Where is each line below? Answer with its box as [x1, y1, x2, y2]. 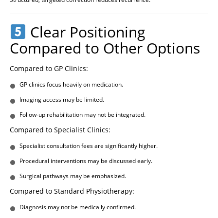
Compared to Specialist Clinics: [10, 125, 110, 135]
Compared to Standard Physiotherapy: [10, 186, 134, 196]
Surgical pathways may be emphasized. [19, 172, 126, 181]
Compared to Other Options [10, 38, 200, 58]
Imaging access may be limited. [19, 95, 104, 104]
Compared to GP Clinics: [10, 64, 88, 73]
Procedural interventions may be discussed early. [19, 157, 152, 165]
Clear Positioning [26, 22, 145, 42]
